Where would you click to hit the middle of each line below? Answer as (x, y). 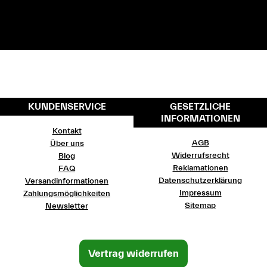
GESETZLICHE (200, 107)
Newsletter (67, 207)
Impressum (200, 193)
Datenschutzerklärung (200, 181)
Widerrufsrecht (200, 156)
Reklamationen (200, 168)
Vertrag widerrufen (133, 254)
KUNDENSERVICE (67, 107)
